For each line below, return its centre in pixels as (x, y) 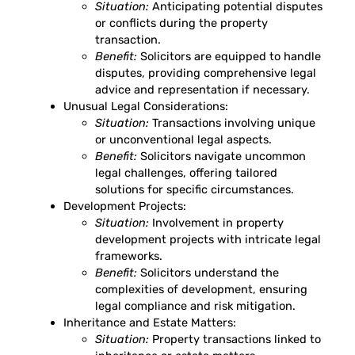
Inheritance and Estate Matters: (150, 323)
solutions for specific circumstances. (195, 190)
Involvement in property (216, 223)
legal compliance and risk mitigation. (195, 306)
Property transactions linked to (235, 340)
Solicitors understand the (208, 273)
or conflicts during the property (181, 23)
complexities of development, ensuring (201, 290)
